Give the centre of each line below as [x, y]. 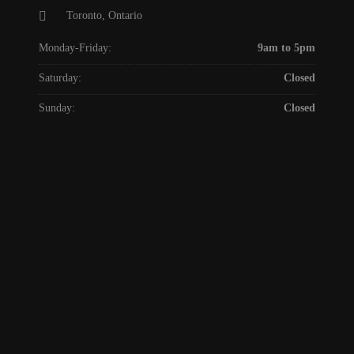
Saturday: [60, 78]
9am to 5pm [286, 48]
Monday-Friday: [75, 48]
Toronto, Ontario [104, 16]
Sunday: [57, 108]
